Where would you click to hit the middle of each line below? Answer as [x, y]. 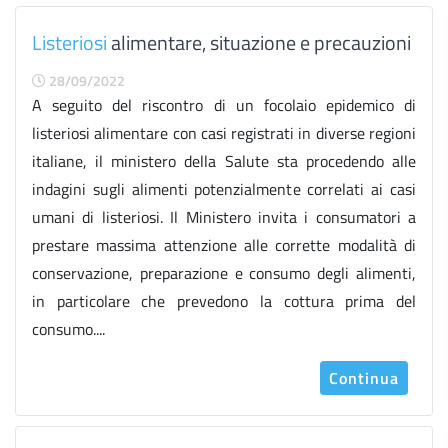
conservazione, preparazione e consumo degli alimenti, [224, 273]
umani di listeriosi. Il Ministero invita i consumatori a [224, 217]
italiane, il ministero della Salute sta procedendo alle [224, 161]
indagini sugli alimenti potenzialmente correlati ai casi [224, 189]
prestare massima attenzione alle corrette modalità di [224, 245]
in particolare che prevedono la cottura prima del [224, 301]
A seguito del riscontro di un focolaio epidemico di [224, 105]
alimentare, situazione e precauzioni [259, 42]
